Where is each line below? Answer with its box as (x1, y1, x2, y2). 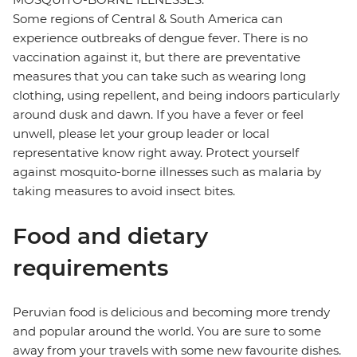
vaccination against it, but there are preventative (13, 49, 300, 65)
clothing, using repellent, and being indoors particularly (13, 88, 339, 104)
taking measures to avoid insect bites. (13, 183, 235, 199)
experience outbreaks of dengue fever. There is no (13, 30, 308, 46)
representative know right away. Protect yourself (13, 145, 299, 161)
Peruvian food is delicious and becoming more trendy (13, 304, 330, 320)
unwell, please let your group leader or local (13, 126, 269, 142)
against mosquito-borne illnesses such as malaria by (13, 164, 321, 180)
